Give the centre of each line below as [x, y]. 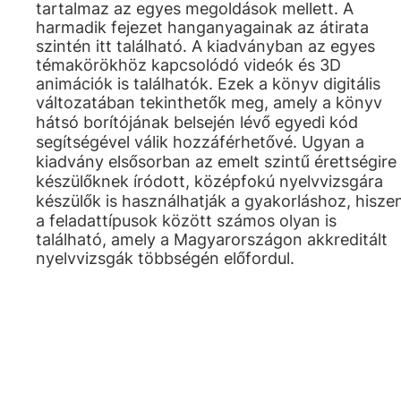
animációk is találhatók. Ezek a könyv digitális [208, 84]
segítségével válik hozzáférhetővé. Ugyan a [200, 142]
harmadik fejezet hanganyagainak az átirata [202, 27]
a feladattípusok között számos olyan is [186, 221]
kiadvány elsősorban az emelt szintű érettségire [216, 162]
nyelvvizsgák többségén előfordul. [165, 258]
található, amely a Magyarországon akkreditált [212, 239]
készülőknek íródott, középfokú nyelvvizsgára [209, 181]
